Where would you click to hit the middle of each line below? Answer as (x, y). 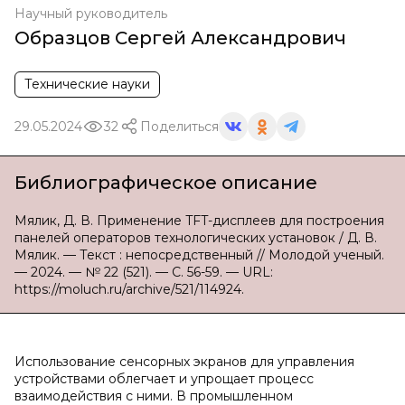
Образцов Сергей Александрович (180, 38)
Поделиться (179, 126)
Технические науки (87, 84)
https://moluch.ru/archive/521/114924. (129, 289)
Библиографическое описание (166, 183)
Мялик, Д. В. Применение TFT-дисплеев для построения (199, 221)
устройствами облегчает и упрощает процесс (164, 379)
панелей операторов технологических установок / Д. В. (196, 238)
